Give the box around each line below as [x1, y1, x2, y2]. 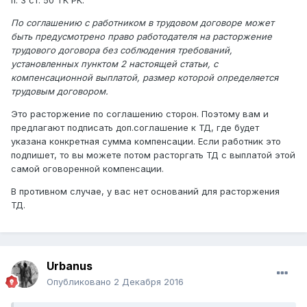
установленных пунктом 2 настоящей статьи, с [11, 58, 218, 70]
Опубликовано [47, 276, 114, 288]
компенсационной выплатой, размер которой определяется [11, 72, 278, 84]
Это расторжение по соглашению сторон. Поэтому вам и [11, 108, 269, 120]
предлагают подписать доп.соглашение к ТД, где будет [11, 122, 259, 134]
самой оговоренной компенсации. [11, 163, 164, 175]
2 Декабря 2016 [114, 276, 184, 288]
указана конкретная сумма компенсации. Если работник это [11, 136, 281, 147]
